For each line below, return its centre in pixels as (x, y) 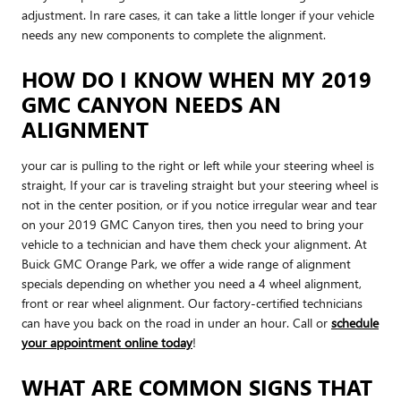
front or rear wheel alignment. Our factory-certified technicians (192, 303)
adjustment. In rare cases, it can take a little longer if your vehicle (198, 14)
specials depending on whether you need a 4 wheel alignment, (192, 283)
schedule (355, 322)
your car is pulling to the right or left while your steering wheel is (198, 165)
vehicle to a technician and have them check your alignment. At (194, 243)
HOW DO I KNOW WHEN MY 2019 (196, 78)
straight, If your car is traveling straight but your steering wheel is (200, 184)
